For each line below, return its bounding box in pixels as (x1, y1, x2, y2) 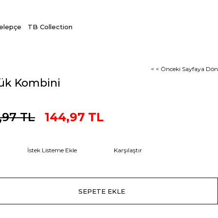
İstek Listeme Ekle (27, 146, 77, 154)
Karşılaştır (114, 146, 143, 154)
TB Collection (28, 23, 73, 31)
